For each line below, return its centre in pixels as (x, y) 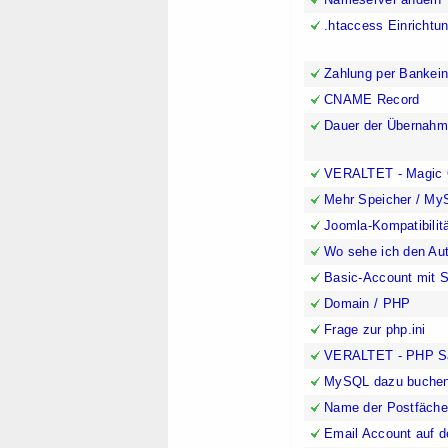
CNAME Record (372, 100)
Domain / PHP (367, 304)
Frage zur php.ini (375, 330)
